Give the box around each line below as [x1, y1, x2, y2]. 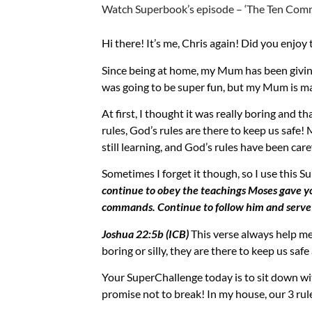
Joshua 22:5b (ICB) [101, 226, 189, 240]
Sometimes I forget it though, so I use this [101, 166, 299, 180]
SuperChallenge [126, 270, 203, 284]
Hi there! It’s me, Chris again [101, 36, 235, 50]
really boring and [215, 106, 296, 120]
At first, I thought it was [101, 106, 216, 120]
